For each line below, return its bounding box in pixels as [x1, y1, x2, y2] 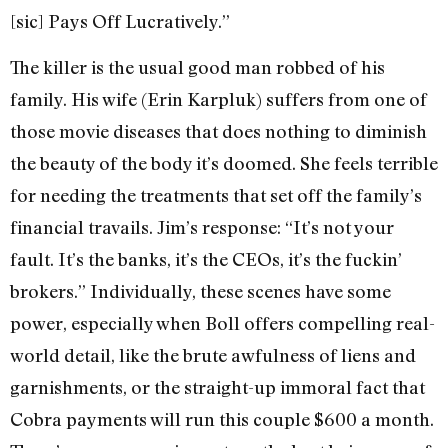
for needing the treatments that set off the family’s [10, 184, 422, 207]
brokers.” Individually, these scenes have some [10, 280, 391, 303]
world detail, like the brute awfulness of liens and [10, 344, 416, 367]
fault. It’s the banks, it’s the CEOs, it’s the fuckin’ [10, 248, 402, 271]
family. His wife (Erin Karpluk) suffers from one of [10, 88, 427, 111]
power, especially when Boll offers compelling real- [10, 312, 435, 335]
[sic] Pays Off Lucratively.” [10, 10, 230, 33]
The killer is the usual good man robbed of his [10, 56, 385, 79]
